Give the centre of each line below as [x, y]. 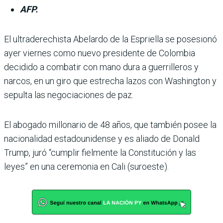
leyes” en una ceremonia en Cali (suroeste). [86, 166]
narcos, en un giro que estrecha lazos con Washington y [110, 81]
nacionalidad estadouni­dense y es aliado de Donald [102, 138]
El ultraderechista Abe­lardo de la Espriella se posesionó [111, 39]
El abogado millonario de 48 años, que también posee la [110, 124]
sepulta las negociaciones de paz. [69, 95]
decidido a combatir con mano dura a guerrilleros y [101, 67]
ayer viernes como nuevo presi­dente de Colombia [100, 53]
